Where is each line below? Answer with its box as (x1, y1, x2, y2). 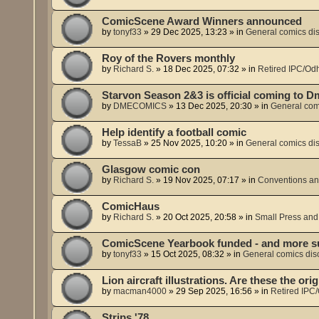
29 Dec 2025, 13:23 (151, 26, 228, 37)
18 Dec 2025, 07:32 (163, 63, 240, 74)
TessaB (113, 137, 142, 148)
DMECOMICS (113, 100, 167, 111)
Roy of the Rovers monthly (102, 52, 236, 64)
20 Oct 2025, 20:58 (163, 211, 237, 222)
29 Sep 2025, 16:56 (176, 286, 253, 296)
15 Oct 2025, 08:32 (151, 249, 225, 259)
